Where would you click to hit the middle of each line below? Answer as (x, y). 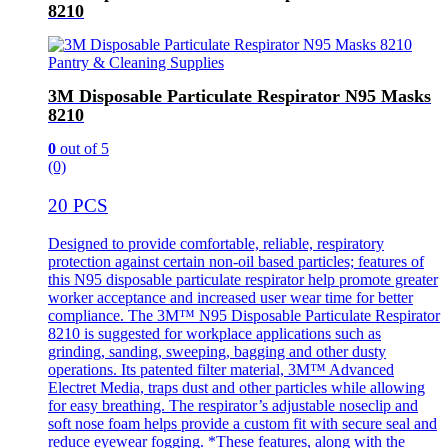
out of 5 (82, 148)
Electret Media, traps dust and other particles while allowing (236, 388)
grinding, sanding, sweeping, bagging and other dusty (217, 352)
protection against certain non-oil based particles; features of (236, 262)
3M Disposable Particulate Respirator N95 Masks (239, 96)
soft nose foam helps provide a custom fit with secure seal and (242, 424)
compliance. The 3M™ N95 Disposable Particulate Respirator (244, 316)
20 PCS (78, 205)
